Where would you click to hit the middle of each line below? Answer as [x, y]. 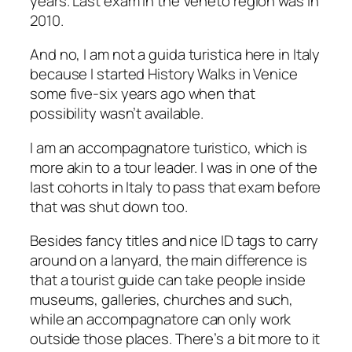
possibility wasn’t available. [117, 114]
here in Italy [281, 55]
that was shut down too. [109, 206]
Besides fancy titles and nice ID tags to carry [174, 241]
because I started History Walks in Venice [164, 74]
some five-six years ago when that [143, 94]
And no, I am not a [90, 55]
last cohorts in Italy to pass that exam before [176, 187]
